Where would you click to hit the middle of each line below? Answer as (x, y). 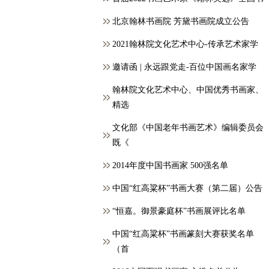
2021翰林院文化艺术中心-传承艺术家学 (185, 44)
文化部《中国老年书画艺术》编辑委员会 (188, 128)
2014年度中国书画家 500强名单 (170, 165)
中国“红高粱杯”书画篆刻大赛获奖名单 (183, 234)
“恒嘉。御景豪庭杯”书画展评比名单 (179, 211)
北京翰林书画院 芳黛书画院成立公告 (181, 21)
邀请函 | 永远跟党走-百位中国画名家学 (184, 67)
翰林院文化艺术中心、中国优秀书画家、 (188, 90)
